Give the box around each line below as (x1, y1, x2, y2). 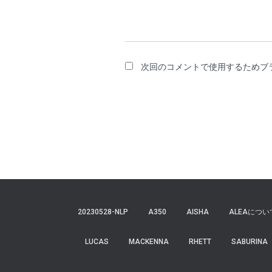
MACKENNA (128, 237, 169, 246)
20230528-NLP (78, 208, 128, 216)
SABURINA (231, 237, 268, 246)
